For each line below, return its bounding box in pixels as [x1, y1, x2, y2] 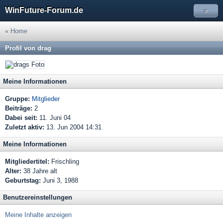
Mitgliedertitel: [5, 158, 49, 165]
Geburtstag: [5, 177, 41, 184]
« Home [5, 27, 27, 35]
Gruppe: [5, 95, 30, 103]
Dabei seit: [5, 114, 37, 121]
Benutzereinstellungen [3, 194, 72, 201]
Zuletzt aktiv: [5, 123, 44, 131]
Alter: [5, 167, 21, 175]
